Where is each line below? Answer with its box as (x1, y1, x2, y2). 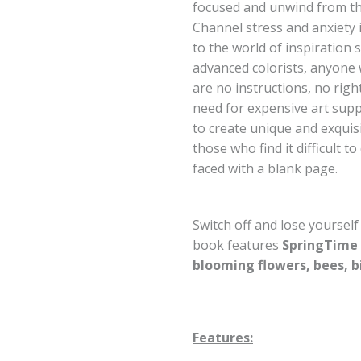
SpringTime (282, 236, 358, 254)
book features (193, 236, 282, 254)
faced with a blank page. (193, 160, 338, 177)
